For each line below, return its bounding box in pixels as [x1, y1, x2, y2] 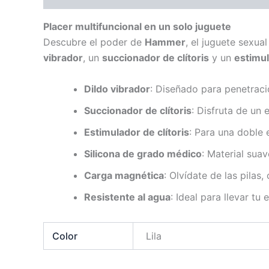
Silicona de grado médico [84, 147, 202, 160]
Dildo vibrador [84, 82, 150, 95]
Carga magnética [84, 169, 164, 181]
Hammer [145, 36, 186, 49]
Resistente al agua [84, 190, 171, 203]
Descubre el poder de [43, 36, 145, 49]
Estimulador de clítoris [84, 125, 189, 138]
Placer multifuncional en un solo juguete [43, 20, 231, 33]
